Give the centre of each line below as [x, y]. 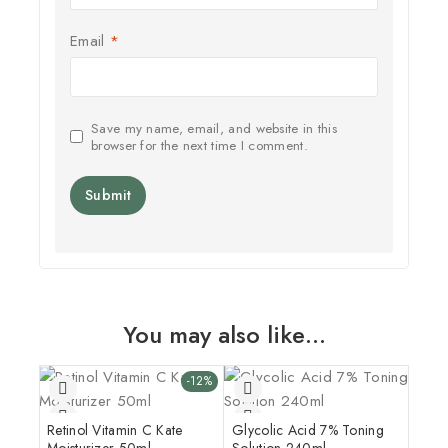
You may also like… [224, 334]
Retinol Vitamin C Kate [115, 429]
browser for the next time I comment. [199, 145]
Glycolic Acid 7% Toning [308, 429]
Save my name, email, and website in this [214, 128]
